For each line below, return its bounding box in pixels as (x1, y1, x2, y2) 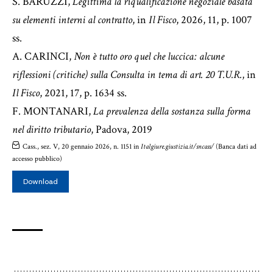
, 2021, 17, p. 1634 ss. (40, 85, 127, 100)
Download (23, 176, 58, 186)
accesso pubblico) (12, 154, 62, 163)
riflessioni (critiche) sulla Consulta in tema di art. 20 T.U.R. (12, 67, 242, 82)
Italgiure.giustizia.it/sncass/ (141, 141, 214, 151)
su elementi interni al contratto (12, 12, 132, 27)
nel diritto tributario (12, 122, 91, 136)
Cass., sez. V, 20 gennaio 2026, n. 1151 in (23, 141, 141, 151)
